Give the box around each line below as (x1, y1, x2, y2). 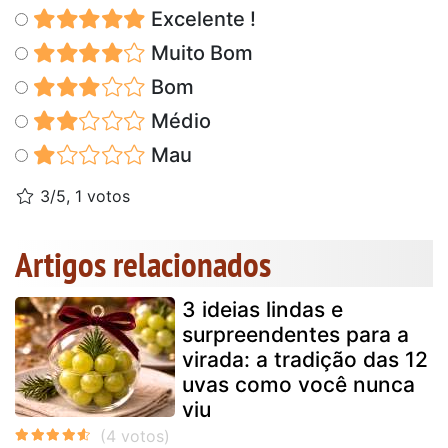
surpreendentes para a (182, 321, 409, 347)
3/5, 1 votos (35, 185, 130, 206)
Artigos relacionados (15, 240, 271, 287)
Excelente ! (145, 6, 256, 31)
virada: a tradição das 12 (182, 346, 428, 372)
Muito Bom (145, 40, 253, 65)
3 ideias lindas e (182, 296, 343, 322)
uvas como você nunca (182, 371, 415, 397)
